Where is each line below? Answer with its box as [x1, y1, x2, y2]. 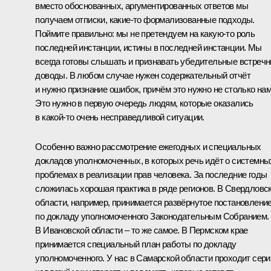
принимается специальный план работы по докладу [35, 238, 237, 249]
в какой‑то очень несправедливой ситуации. [35, 111, 204, 122]
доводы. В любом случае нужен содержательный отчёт [35, 70, 250, 80]
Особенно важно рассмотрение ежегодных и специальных [35, 141, 261, 152]
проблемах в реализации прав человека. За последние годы [35, 169, 267, 180]
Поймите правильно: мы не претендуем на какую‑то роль [35, 28, 255, 39]
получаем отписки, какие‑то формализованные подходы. [35, 14, 255, 25]
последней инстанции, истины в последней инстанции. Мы [35, 42, 262, 53]
